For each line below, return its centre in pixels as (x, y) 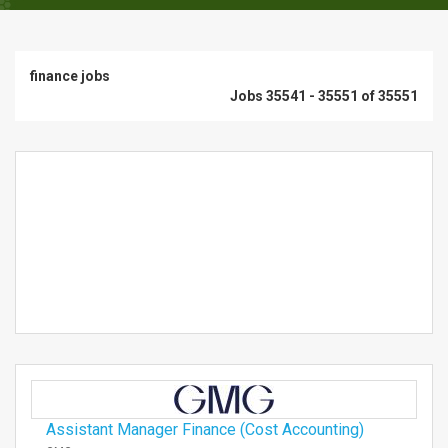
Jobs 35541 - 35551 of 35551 (324, 96)
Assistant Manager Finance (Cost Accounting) (205, 429)
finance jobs (70, 76)
